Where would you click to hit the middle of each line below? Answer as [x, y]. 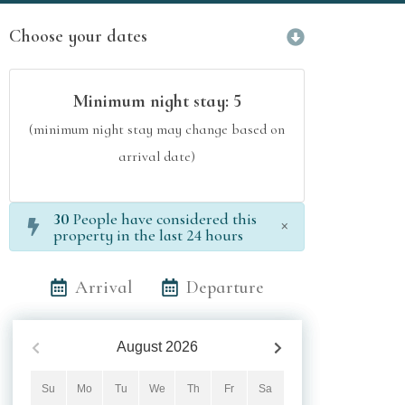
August [139, 347]
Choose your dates [78, 36]
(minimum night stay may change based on [157, 129]
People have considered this [163, 219]
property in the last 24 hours [148, 235]
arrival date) [157, 156]
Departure [225, 287]
